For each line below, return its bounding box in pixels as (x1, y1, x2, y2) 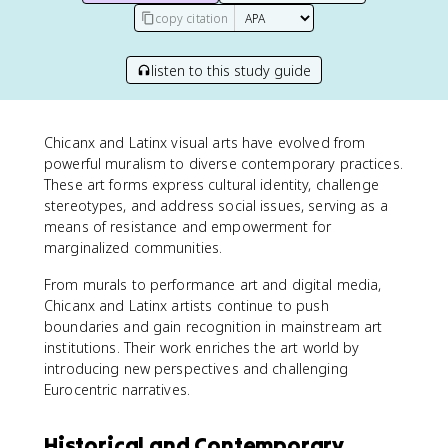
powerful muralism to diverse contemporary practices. (44, 154, 403, 173)
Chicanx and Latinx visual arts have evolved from (44, 133, 366, 152)
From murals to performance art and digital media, (44, 275, 382, 294)
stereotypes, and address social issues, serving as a (44, 196, 388, 215)
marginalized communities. (44, 238, 223, 257)
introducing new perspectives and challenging (44, 359, 348, 378)
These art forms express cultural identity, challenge (44, 175, 379, 194)
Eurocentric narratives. (44, 380, 191, 399)
